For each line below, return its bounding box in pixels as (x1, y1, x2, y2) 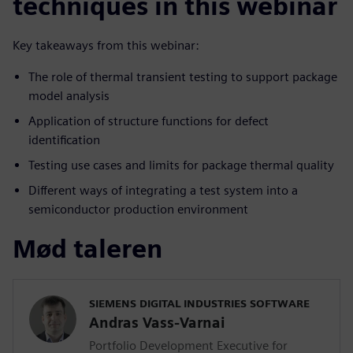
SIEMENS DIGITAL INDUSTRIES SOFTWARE (89, 297, 310, 310)
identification (28, 132, 100, 148)
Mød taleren (13, 233, 162, 265)
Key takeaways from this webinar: (13, 38, 199, 54)
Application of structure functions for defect (28, 113, 269, 129)
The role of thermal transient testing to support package (28, 69, 337, 85)
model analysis (28, 88, 110, 104)
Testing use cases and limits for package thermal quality (28, 158, 334, 173)
